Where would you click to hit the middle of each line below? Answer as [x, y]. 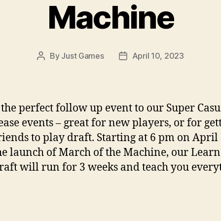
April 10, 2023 [158, 55]
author [52, 68]
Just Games [83, 55]
